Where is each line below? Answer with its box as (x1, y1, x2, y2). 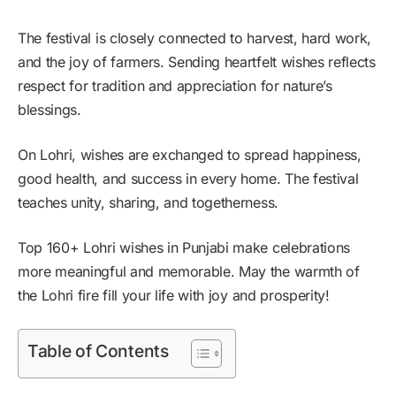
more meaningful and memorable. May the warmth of (18, 262, 360, 280)
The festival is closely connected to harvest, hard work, (18, 28, 372, 47)
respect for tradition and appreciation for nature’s (18, 76, 332, 95)
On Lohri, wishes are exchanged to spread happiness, (18, 145, 362, 164)
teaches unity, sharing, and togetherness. (18, 193, 278, 211)
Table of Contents (27, 339, 169, 362)
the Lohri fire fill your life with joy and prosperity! (18, 286, 330, 304)
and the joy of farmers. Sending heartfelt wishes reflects (18, 52, 376, 71)
